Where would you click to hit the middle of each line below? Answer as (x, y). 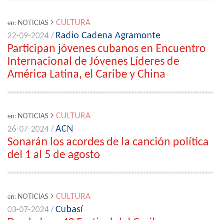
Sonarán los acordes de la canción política (108, 142)
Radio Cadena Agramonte (108, 36)
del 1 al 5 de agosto (54, 155)
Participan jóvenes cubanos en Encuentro (107, 49)
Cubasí (69, 210)
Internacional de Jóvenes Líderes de (93, 62)
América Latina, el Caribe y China (86, 75)
